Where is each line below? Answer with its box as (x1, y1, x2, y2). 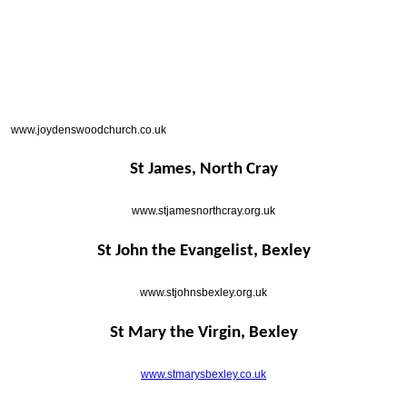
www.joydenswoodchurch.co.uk (11, 124, 166, 137)
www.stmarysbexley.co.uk (141, 368, 266, 382)
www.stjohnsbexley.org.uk (140, 286, 267, 300)
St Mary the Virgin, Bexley (109, 324, 298, 342)
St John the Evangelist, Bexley (96, 243, 311, 261)
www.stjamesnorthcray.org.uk (132, 204, 275, 218)
